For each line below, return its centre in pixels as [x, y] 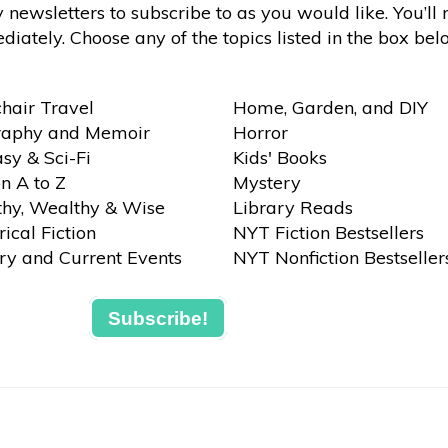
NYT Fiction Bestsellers [328, 232]
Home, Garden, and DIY [330, 107]
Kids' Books [279, 157]
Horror [260, 132]
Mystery [266, 182]
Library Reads [292, 207]
